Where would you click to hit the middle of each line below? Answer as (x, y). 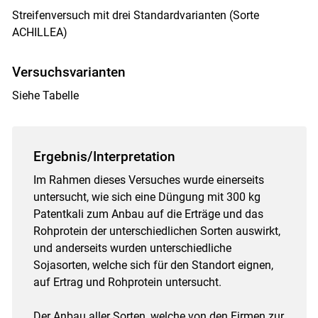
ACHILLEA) (39, 32)
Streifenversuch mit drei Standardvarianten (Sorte (135, 15)
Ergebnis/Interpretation (104, 156)
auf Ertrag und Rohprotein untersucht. (127, 282)
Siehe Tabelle (45, 95)
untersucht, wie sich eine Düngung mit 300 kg (147, 197)
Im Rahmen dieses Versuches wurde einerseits (148, 180)
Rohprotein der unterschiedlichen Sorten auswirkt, (157, 231)
